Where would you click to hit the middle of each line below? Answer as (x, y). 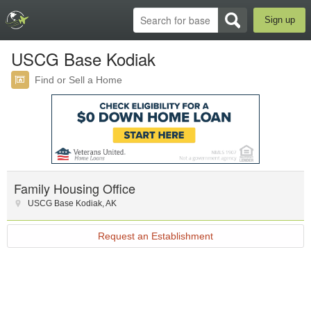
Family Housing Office (75, 188)
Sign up (279, 20)
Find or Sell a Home (78, 80)
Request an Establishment (155, 236)
